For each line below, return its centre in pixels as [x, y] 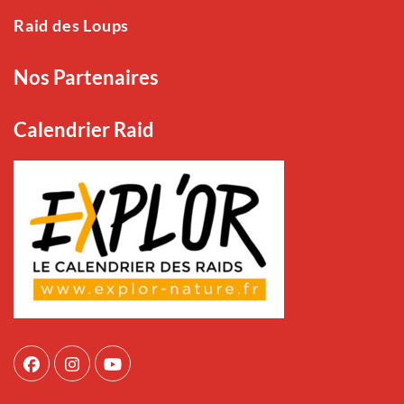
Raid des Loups [72, 25]
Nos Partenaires [86, 77]
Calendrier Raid [84, 129]
